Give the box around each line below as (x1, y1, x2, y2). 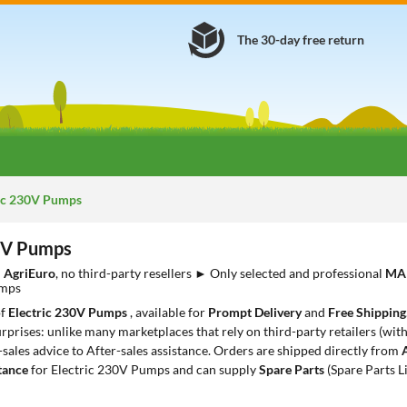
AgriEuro (4, 265, 55, 281)
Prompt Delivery (208, 304, 302, 320)
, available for (130, 304, 208, 320)
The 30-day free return (237, 32, 364, 47)
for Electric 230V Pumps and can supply (28, 362, 259, 377)
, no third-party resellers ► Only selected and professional (55, 265, 385, 281)
